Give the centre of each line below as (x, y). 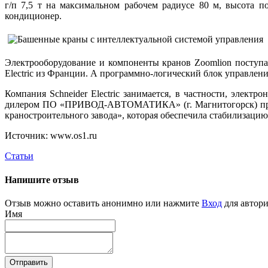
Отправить (29, 262)
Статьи (19, 156)
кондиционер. (34, 16)
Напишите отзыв (42, 179)
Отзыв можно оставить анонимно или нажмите (103, 203)
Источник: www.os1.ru (51, 136)
